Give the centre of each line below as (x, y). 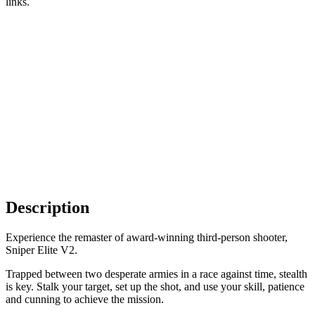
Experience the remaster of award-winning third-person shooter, (147, 237)
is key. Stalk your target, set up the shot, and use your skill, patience (155, 286)
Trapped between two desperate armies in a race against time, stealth (156, 274)
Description (47, 207)
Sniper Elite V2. (41, 250)
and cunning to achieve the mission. (85, 299)
